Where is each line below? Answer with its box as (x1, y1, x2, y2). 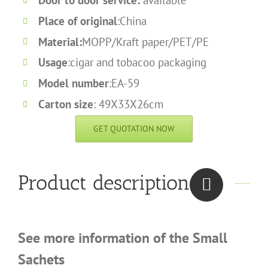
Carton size (38, 96, 93, 111)
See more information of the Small (18, 228, 227, 247)
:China (117, 13, 147, 28)
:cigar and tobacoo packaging (67, 55, 206, 70)
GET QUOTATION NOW (93, 123, 175, 134)
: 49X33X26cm (93, 96, 163, 111)
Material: (38, 34, 82, 49)
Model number (38, 76, 109, 91)
